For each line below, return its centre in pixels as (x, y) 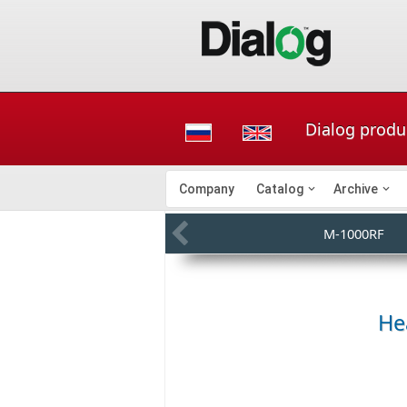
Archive (356, 189)
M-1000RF (354, 233)
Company (207, 189)
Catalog (280, 189)
